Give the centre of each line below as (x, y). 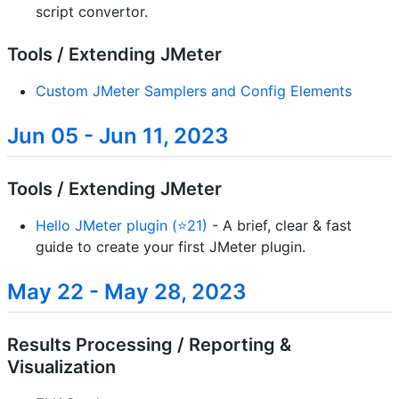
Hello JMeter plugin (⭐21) (122, 226)
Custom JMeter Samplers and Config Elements (194, 90)
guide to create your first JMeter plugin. (171, 247)
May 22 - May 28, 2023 (127, 292)
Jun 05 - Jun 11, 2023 (118, 135)
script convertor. (92, 11)
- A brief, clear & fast (280, 226)
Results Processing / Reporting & (149, 345)
